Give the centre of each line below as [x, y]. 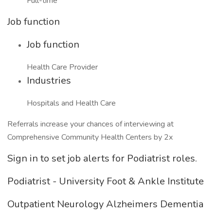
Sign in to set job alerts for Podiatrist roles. [102, 158]
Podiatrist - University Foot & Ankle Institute [106, 181]
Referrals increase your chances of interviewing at [91, 124]
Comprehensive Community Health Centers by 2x [90, 137]
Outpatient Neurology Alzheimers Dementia [105, 204]
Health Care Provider [62, 67]
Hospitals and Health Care [71, 103]
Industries [49, 81]
